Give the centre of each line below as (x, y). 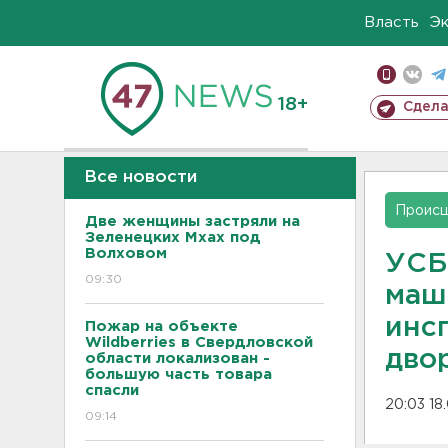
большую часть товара (178, 374)
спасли (112, 390)
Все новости (140, 177)
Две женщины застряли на (192, 221)
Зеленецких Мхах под (173, 237)
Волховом (126, 253)
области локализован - (177, 358)
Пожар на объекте (161, 326)
